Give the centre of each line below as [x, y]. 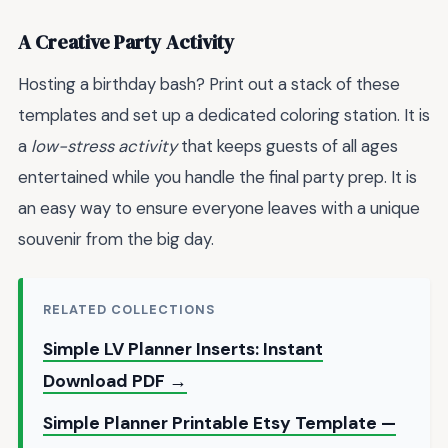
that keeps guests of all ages [287, 145]
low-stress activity [104, 145]
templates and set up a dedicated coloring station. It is [224, 114]
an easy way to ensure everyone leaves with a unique [219, 207]
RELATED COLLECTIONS [129, 310]
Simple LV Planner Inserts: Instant [183, 349]
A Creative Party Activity [126, 42]
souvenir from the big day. [116, 238]
